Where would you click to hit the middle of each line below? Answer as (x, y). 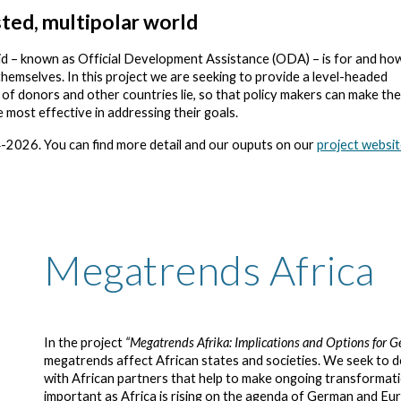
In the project (85, 342)
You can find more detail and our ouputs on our (180, 145)
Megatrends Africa (209, 270)
